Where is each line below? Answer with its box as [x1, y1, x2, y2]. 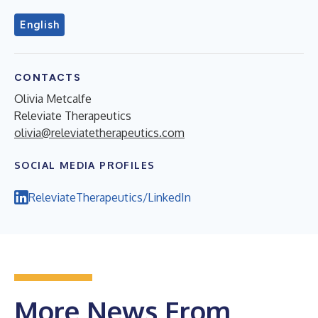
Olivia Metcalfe [14, 91, 92, 106]
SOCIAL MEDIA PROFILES [14, 158, 155, 171]
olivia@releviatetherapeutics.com [14, 125, 185, 140]
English [20, 18, 60, 31]
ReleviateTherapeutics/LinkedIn [28, 190, 191, 204]
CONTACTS [14, 71, 82, 84]
